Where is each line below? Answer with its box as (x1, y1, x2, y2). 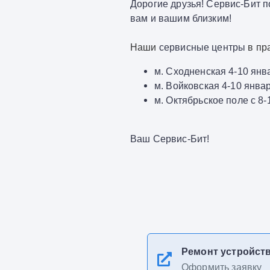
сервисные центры (159, 41, 248, 53)
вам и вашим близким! (130, 12, 232, 24)
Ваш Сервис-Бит (130, 133, 207, 145)
